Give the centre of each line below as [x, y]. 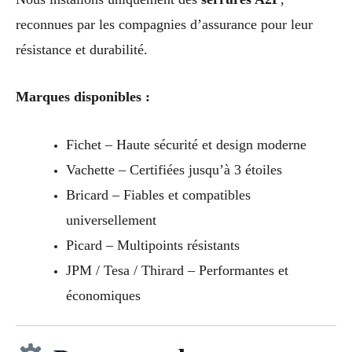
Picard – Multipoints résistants [152, 246]
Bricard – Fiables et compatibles [158, 195]
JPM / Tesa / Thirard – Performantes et [177, 271]
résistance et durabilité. [82, 49]
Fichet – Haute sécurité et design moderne [186, 145]
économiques [103, 296]
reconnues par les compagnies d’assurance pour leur [164, 24]
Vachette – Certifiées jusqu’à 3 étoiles [174, 170]
